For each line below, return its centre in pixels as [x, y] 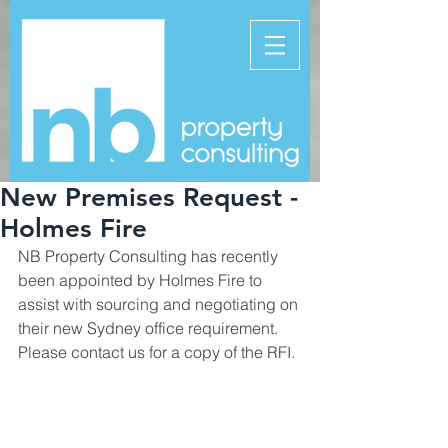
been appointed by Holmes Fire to [142, 280]
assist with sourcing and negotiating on [160, 304]
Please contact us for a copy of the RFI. [156, 352]
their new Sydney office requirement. [152, 328]
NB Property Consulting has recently [150, 256]
